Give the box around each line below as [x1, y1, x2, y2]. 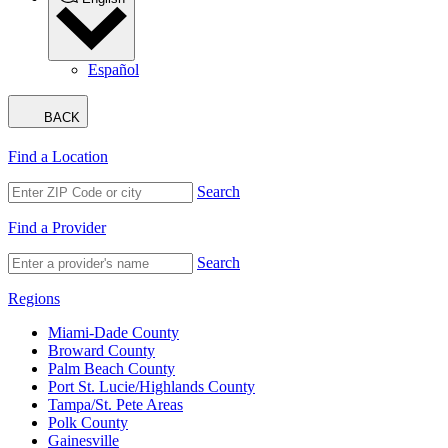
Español [88, 61, 139, 79]
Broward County [48, 342, 155, 360]
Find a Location [8, 148, 108, 166]
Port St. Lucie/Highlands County [48, 378, 255, 396]
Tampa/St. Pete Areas [48, 396, 183, 414]
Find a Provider [8, 219, 106, 237]
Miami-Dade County [48, 324, 179, 342]
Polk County [48, 414, 128, 432]
